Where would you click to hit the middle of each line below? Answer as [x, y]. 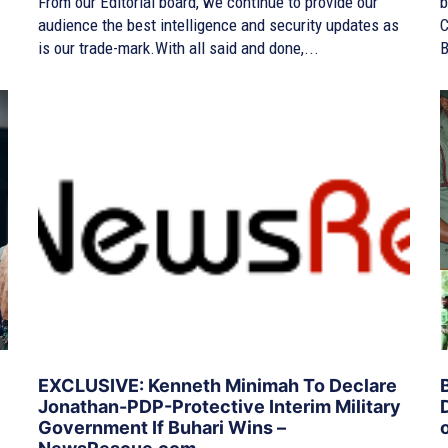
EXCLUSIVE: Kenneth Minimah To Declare [217, 386]
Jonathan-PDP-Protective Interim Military [219, 407]
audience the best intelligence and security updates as [218, 24]
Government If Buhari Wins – [162, 428]
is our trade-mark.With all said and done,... [178, 47]
